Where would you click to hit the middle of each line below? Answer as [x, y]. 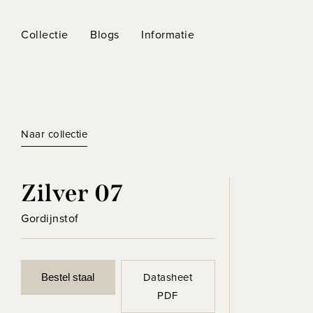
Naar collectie [54, 134]
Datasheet [168, 278]
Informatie [168, 35]
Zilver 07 [72, 194]
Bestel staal [68, 277]
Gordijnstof [50, 219]
